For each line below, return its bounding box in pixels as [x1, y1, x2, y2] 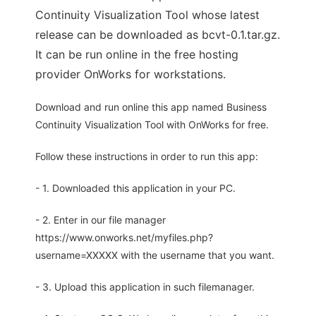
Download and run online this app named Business [35, 101, 267, 114]
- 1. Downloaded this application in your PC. [35, 182, 236, 195]
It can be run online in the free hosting [35, 47, 238, 62]
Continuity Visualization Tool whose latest [35, 8, 260, 23]
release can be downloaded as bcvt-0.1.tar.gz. [35, 28, 280, 42]
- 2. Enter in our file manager [35, 214, 166, 226]
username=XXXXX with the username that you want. [35, 249, 274, 262]
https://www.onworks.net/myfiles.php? [35, 231, 213, 244]
